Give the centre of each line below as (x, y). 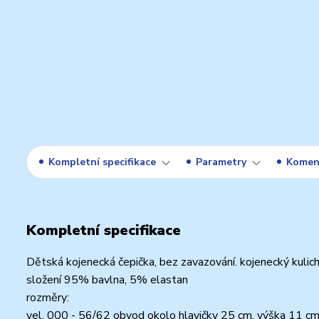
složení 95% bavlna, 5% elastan (107, 279)
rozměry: (48, 297)
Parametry (221, 162)
